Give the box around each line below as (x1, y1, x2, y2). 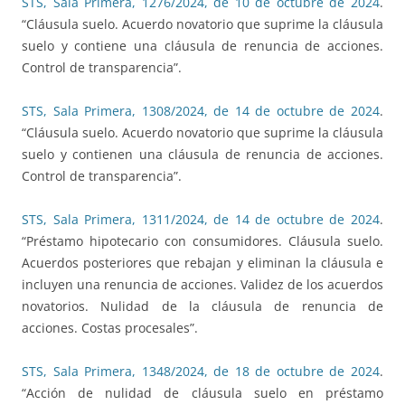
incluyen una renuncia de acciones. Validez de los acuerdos (22, 276, 383, 294)
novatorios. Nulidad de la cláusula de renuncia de (22, 297, 383, 316)
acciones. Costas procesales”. (22, 319, 198, 337)
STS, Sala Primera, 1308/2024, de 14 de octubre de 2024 (22, 102, 380, 120)
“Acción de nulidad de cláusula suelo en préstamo (22, 384, 383, 402)
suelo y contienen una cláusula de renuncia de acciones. (22, 146, 383, 164)
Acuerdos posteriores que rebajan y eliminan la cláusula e (22, 254, 383, 272)
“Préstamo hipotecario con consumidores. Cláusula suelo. (22, 232, 383, 250)
